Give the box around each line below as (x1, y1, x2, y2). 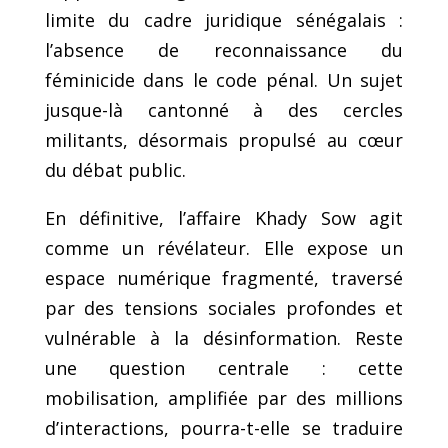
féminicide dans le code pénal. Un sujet (44, 67, 404, 92)
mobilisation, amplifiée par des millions (44, 385, 404, 410)
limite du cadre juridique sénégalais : (44, 7, 404, 32)
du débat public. (44, 157, 186, 182)
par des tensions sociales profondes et (44, 295, 404, 320)
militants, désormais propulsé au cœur (44, 127, 404, 152)
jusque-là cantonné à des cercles (44, 97, 404, 122)
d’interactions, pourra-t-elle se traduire (44, 415, 404, 440)
